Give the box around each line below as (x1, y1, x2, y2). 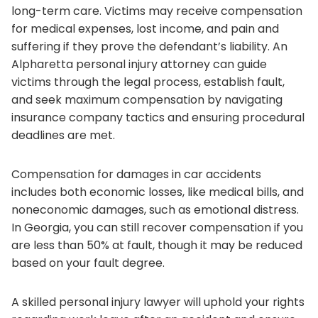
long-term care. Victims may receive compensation (11, 2, 302, 19)
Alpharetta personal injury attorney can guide (11, 55, 267, 72)
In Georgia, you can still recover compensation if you (11, 219, 303, 236)
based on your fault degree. (11, 254, 165, 271)
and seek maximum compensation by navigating (11, 91, 283, 108)
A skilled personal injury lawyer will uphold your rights (11, 293, 305, 310)
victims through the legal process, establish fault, (11, 73, 285, 90)
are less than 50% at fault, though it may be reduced (11, 236, 302, 253)
